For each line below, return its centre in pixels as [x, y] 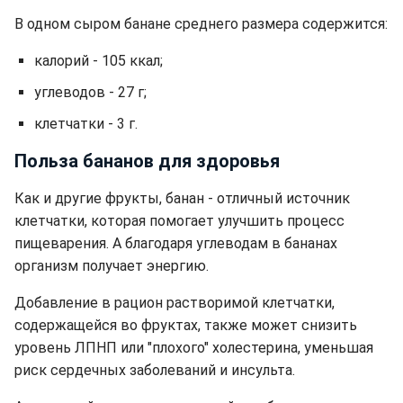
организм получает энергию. [112, 265]
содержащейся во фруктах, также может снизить [186, 325]
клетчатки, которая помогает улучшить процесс [179, 220]
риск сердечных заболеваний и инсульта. [155, 370]
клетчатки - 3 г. [86, 123]
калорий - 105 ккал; [99, 60]
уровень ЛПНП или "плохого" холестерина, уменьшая [194, 347]
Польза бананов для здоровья [147, 161]
